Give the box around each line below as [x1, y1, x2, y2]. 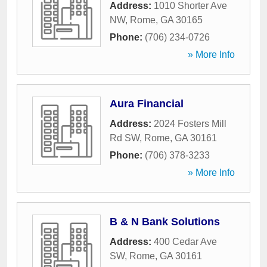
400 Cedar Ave [154, 237, 217, 247]
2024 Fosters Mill [154, 119, 226, 129]
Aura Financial [110, 98, 184, 110]
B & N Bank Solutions [110, 216, 220, 228]
